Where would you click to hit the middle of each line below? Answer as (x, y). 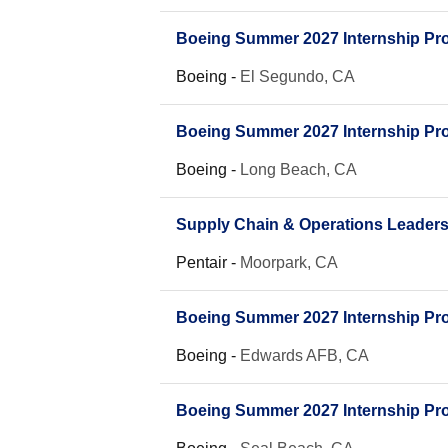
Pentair (201, 262)
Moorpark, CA (289, 262)
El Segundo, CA (297, 76)
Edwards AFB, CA (304, 355)
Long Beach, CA (298, 169)
